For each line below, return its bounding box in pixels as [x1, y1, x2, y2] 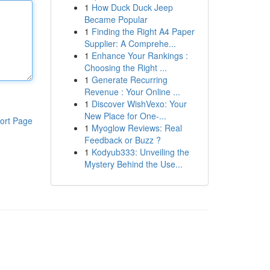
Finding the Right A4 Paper [91, 25, 195, 37]
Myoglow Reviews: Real [91, 122, 182, 134]
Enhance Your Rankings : [91, 49, 188, 61]
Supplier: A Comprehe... [84, 37, 176, 49]
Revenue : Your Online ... [84, 86, 180, 98]
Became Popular [84, 13, 148, 25]
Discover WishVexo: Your [91, 98, 187, 110]
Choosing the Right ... [84, 61, 167, 74]
